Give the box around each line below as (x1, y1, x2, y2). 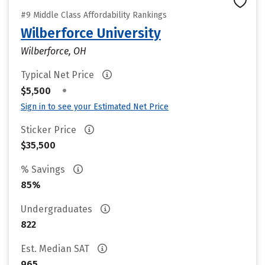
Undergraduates (21, 203, 95, 215)
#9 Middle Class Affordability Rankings (21, 10, 167, 20)
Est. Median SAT (21, 243, 92, 254)
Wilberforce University (21, 25, 161, 41)
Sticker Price (21, 124, 79, 135)
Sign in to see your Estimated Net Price (21, 102, 169, 112)
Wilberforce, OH (21, 46, 86, 57)
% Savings (21, 164, 67, 175)
